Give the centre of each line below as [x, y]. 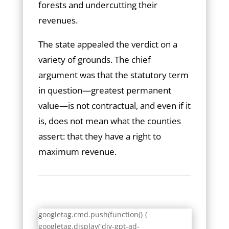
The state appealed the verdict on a [108, 44]
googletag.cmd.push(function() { [93, 214]
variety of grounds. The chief [94, 60]
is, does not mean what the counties [109, 121]
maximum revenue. [77, 152]
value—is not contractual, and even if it [114, 106]
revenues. [58, 20]
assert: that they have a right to [99, 136]
